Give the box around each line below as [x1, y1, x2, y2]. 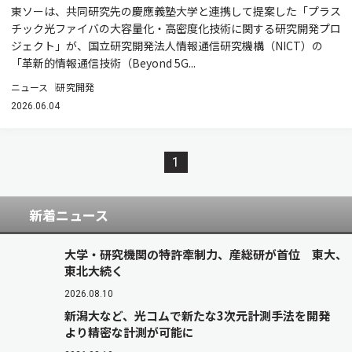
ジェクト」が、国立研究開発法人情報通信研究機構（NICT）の [11, 38, 323, 53]
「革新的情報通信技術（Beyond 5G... [11, 55, 196, 71]
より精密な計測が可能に [64, 324, 194, 340]
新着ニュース [29, 205, 108, 225]
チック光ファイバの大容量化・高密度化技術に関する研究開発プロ [11, 20, 341, 36]
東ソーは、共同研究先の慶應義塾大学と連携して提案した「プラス [11, 3, 341, 19]
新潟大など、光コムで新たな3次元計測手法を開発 [64, 307, 342, 324]
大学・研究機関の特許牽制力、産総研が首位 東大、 [64, 246, 347, 262]
